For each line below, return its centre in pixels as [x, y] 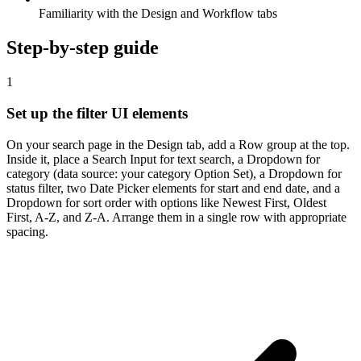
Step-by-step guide [83, 48]
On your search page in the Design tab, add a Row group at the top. [178, 144]
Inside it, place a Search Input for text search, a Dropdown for [163, 159]
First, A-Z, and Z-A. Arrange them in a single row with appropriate [176, 217]
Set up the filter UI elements [97, 113]
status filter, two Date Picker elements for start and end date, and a [173, 188]
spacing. [27, 231]
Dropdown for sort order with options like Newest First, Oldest [166, 202]
